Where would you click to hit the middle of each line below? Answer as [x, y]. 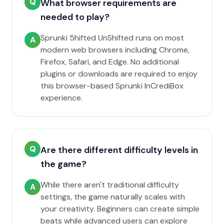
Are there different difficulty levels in [119, 150]
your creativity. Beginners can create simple [120, 209]
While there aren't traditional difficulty [110, 185]
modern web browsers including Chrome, [115, 50]
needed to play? [75, 17]
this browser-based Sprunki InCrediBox [112, 86]
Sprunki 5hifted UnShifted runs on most [112, 38]
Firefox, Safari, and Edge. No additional [110, 62]
